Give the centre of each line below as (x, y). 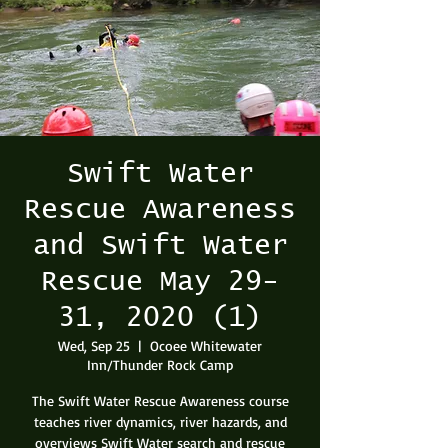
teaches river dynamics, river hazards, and (160, 421)
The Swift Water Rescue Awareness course (160, 400)
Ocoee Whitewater (206, 345)
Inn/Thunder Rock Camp (160, 364)
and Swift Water (160, 246)
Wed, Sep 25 (94, 345)
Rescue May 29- (160, 282)
